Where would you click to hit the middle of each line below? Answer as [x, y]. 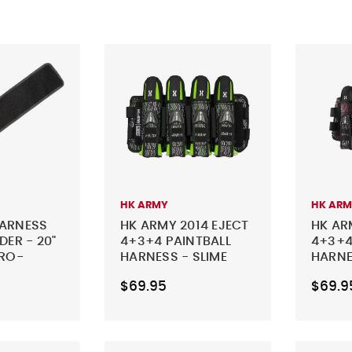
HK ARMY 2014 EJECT [185, 225]
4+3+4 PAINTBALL [176, 241]
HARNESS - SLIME [174, 257]
